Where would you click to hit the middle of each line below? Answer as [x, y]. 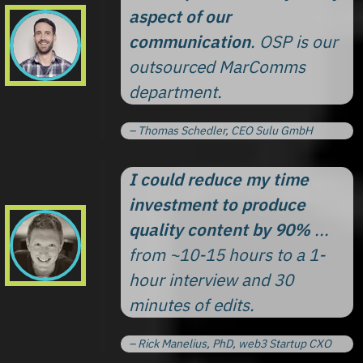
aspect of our [180, 16]
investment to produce [217, 204]
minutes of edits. [192, 305]
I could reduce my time [219, 179]
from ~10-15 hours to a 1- [227, 254]
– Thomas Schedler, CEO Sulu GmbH [221, 130]
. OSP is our [294, 41]
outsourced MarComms [217, 66]
